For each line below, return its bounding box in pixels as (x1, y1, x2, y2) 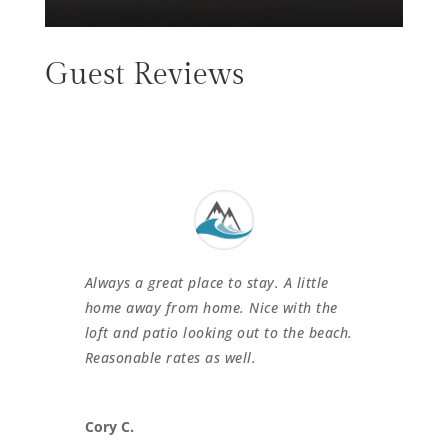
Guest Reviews (44, 56, 244, 93)
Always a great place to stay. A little (84, 272, 329, 292)
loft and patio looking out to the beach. (84, 322, 353, 342)
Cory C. (84, 416, 134, 436)
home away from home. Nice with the (84, 297, 338, 317)
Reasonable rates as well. (84, 347, 257, 367)
